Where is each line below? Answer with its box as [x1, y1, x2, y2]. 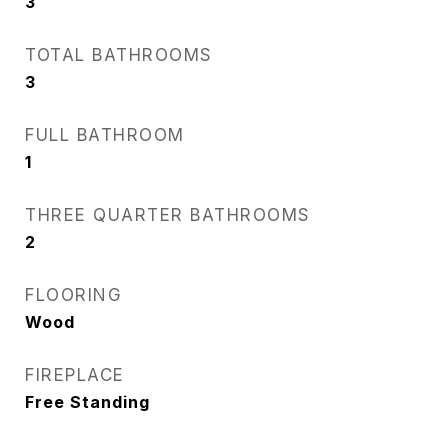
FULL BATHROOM [25, 125, 185, 145]
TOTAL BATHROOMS [25, 45, 213, 65]
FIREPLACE [25, 365, 125, 385]
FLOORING [25, 285, 122, 305]
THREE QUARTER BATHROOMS [25, 205, 311, 225]
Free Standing [25, 392, 150, 412]
